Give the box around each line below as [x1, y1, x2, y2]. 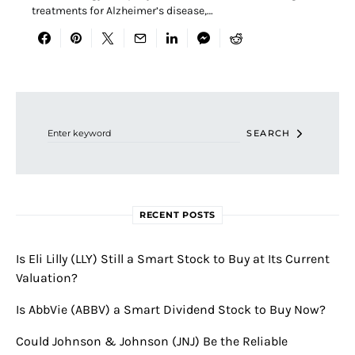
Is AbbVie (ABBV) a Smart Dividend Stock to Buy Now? [16, 302, 326, 318]
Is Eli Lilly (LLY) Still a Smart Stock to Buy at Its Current [16, 251, 330, 267]
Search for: [15, 92, 60, 104]
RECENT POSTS [139, 209, 216, 221]
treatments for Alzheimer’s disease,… [32, 4, 213, 18]
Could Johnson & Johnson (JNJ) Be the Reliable [16, 334, 288, 349]
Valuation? [16, 270, 78, 286]
